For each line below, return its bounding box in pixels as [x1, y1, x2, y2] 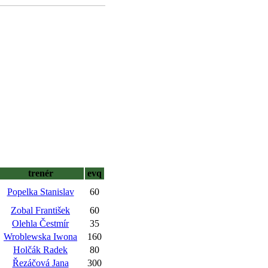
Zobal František [11, 205, 70, 215]
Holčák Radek [13, 245, 68, 255]
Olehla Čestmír [12, 218, 69, 229]
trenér [28, 168, 53, 178]
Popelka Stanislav [7, 187, 74, 197]
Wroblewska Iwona [4, 232, 77, 242]
